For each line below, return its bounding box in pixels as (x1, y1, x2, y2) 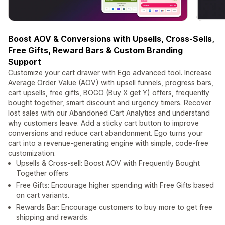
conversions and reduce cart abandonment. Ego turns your (8, 129, 203, 138)
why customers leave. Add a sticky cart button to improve (8, 119, 199, 128)
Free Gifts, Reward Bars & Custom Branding (8, 45, 183, 56)
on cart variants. (16, 191, 69, 200)
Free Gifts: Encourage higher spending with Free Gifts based (16, 181, 214, 190)
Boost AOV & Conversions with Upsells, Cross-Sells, (8, 34, 214, 44)
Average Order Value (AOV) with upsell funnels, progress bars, (8, 78, 213, 87)
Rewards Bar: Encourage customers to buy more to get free (16, 203, 212, 212)
